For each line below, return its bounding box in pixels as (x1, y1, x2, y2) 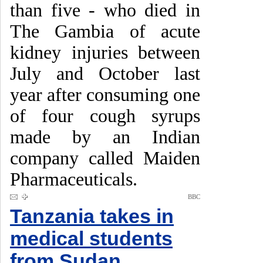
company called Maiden (10, 148, 200, 168)
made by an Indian (10, 127, 200, 147)
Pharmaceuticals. (10, 169, 137, 190)
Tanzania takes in (10, 205, 174, 227)
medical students (10, 228, 173, 249)
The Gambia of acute (10, 21, 200, 42)
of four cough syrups (10, 106, 200, 126)
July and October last (10, 63, 200, 84)
